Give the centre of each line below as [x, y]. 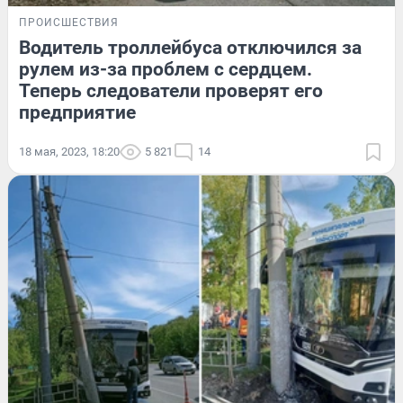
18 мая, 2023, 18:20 [69, 151]
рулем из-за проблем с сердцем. [166, 69]
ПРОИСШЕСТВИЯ [69, 22]
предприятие [77, 112]
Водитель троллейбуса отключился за [190, 47]
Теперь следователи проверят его [171, 90]
